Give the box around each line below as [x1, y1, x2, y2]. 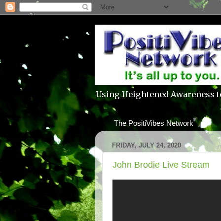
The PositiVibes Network [113, 118, 193, 127]
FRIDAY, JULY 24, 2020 [112, 141, 181, 149]
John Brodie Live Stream [112, 160, 210, 170]
